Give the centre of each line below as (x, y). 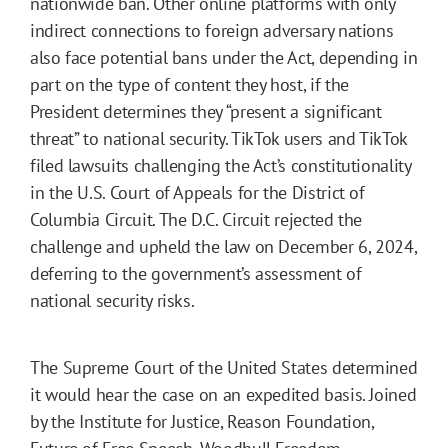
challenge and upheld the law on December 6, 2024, (223, 247)
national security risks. (114, 301)
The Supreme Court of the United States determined (224, 368)
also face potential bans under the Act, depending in (224, 58)
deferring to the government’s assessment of (196, 274)
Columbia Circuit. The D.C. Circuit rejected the (196, 220)
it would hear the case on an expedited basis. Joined (223, 395)
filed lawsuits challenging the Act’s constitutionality (220, 166)
